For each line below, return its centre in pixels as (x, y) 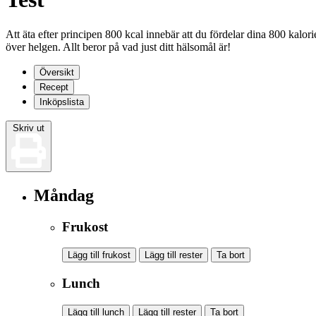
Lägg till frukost (99, 255)
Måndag (64, 195)
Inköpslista (62, 102)
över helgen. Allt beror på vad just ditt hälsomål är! (118, 47)
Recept (54, 87)
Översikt (57, 72)
